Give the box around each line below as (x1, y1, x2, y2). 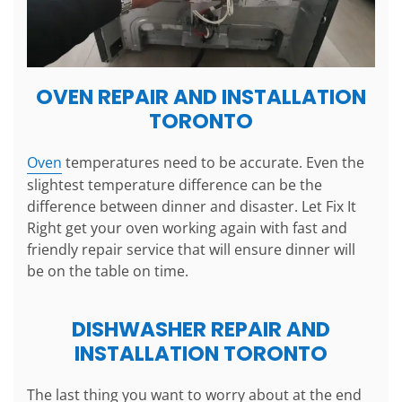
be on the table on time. (27, 261, 188, 282)
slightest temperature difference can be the (27, 175, 322, 196)
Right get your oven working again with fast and (27, 218, 347, 239)
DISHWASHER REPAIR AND (72, 315, 330, 345)
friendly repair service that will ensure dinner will (27, 240, 355, 260)
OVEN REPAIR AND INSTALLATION (36, 83, 366, 112)
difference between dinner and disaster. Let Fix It (27, 197, 356, 217)
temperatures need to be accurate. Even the (62, 153, 364, 173)
